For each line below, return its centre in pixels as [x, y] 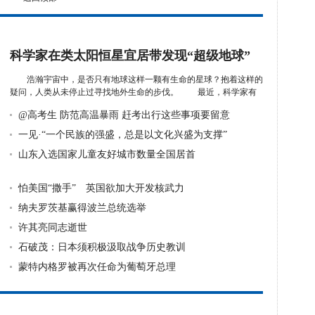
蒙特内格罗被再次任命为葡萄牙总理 [97, 267]
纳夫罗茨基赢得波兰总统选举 [82, 208]
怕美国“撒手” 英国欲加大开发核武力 [101, 188]
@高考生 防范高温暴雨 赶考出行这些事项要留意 [124, 115]
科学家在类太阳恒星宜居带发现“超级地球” [130, 56]
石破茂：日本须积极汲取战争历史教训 [102, 247]
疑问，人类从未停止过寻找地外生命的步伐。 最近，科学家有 [133, 92]
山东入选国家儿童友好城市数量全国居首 [107, 154]
